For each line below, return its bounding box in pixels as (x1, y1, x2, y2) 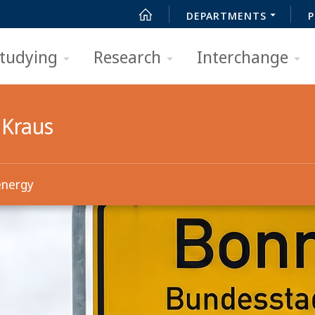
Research (94, 45, 161, 68)
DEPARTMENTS (186, 8, 266, 22)
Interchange (197, 45, 288, 68)
